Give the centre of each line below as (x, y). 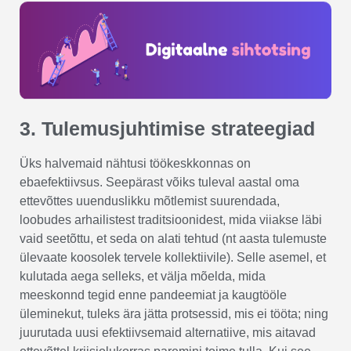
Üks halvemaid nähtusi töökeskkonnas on (135, 163)
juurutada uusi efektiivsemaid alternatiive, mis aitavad (168, 332)
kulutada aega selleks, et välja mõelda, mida (143, 276)
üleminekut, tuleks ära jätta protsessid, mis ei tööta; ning (174, 313)
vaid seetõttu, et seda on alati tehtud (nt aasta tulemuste (173, 238)
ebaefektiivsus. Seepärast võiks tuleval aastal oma (159, 182)
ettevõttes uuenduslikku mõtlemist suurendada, (150, 201)
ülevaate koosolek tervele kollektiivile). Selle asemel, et (173, 257)
